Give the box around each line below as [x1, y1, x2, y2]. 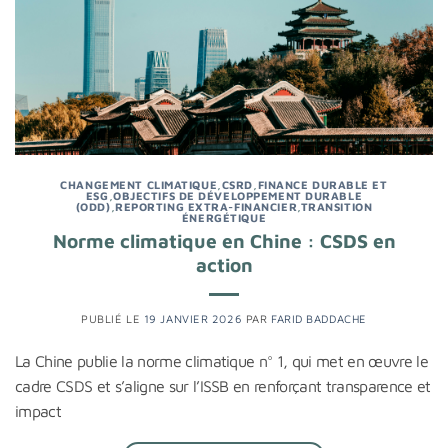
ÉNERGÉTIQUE [181, 211, 267, 225]
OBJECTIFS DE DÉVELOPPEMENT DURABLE [113, 189, 363, 203]
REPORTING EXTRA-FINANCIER [115, 200, 298, 214]
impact [15, 401, 61, 420]
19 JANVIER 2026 [143, 311, 243, 325]
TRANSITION [300, 200, 373, 214]
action [195, 252, 253, 276]
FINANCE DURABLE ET [257, 178, 388, 192]
